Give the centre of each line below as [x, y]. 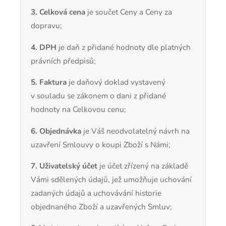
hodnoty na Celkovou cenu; [78, 109]
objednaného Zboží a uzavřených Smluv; [101, 207]
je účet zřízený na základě [144, 166]
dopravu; [46, 26]
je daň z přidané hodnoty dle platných [125, 47]
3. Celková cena [58, 12]
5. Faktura [49, 82]
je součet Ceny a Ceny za [130, 12]
